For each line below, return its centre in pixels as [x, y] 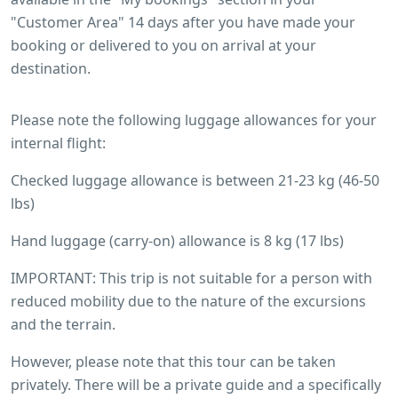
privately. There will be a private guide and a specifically [196, 384]
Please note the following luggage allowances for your [194, 119]
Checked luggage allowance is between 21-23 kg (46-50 [195, 180]
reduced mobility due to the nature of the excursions [188, 301]
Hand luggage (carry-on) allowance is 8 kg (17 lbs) [177, 240]
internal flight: [58, 143]
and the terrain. [63, 324]
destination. [51, 68]
